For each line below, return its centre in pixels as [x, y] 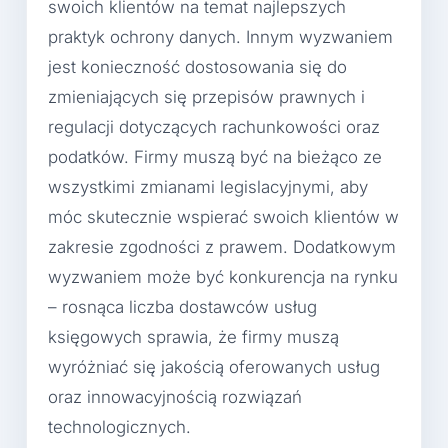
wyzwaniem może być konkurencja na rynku [223, 277]
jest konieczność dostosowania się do [197, 67]
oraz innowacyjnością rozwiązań [175, 397]
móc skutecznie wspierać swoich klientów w [223, 217]
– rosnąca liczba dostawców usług [182, 307]
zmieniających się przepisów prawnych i [206, 97]
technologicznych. [119, 427]
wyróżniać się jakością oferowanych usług [214, 367]
